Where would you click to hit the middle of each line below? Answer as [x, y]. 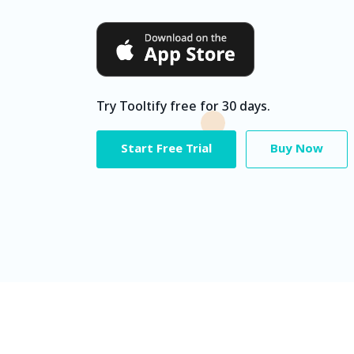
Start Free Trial [166, 149]
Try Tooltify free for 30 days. [183, 107]
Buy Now [297, 149]
